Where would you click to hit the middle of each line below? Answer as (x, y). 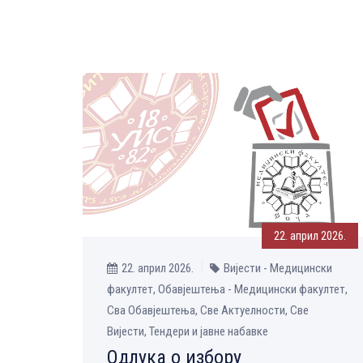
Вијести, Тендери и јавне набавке (188, 331)
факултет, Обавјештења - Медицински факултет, (227, 289)
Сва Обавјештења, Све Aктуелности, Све (208, 310)
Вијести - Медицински (278, 268)
